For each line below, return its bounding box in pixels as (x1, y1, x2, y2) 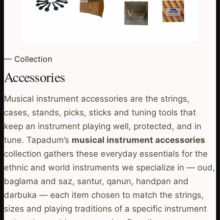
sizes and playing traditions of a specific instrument (4, 203, 207, 214)
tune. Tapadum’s (4, 135, 72, 145)
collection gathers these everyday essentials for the (4, 148, 208, 159)
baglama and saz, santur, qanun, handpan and (4, 176, 189, 186)
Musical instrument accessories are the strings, (4, 93, 190, 104)
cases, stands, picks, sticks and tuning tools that (4, 107, 196, 117)
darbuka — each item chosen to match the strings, (4, 190, 204, 200)
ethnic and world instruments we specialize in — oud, (4, 162, 215, 172)
